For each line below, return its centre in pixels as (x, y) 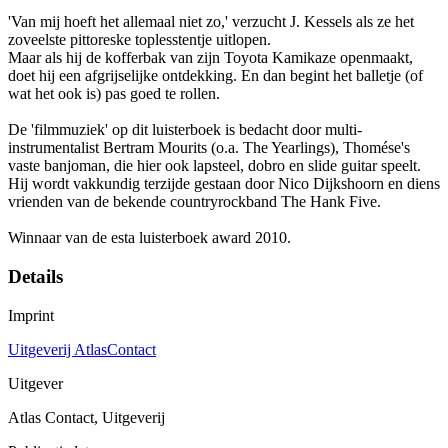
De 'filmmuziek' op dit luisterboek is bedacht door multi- (185, 130)
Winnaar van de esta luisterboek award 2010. (149, 238)
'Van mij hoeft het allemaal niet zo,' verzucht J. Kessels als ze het (211, 22)
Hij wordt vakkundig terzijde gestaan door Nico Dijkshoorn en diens (224, 184)
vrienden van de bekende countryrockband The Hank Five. (194, 202)
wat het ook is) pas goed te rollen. (114, 94)
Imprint (31, 315)
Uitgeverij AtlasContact (82, 349)
